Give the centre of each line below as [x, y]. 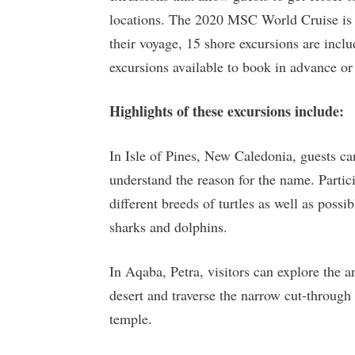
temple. [131, 319]
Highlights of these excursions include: [227, 111]
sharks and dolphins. [168, 227]
